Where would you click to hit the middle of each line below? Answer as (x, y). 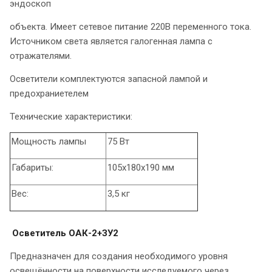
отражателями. (41, 56)
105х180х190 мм (141, 168)
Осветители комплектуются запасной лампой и (109, 79)
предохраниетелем (49, 94)
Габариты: (32, 168)
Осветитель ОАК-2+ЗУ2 (65, 233)
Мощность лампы (49, 142)
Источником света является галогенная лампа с (111, 42)
